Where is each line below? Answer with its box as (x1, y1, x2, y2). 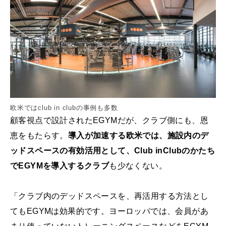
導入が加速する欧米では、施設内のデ (68, 131, 209, 140)
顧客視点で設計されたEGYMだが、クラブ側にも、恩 (10, 116, 208, 125)
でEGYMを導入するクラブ (10, 161, 109, 171)
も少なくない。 (109, 161, 167, 171)
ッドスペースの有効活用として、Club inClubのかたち (10, 146, 215, 155)
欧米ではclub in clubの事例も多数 (10, 104, 118, 112)
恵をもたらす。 (10, 131, 68, 140)
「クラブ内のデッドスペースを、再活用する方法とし (10, 192, 209, 201)
